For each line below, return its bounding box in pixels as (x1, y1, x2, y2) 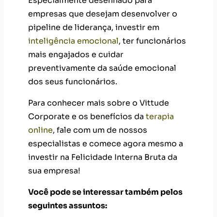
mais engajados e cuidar (28, 49, 124, 60)
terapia (146, 111, 174, 122)
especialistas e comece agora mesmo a (28, 138, 183, 149)
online (28, 124, 53, 135)
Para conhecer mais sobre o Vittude (28, 97, 169, 108)
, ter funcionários (119, 35, 186, 46)
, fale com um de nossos (53, 124, 147, 135)
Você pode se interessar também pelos (28, 186, 183, 197)
